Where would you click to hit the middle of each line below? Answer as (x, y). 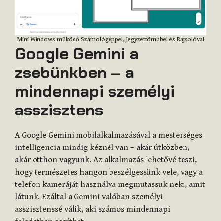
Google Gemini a (77, 54)
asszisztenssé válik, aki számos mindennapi (92, 209)
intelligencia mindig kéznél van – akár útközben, (102, 148)
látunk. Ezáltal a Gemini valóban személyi (89, 197)
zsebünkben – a (74, 73)
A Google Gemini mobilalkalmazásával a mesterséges (109, 135)
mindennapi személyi (95, 92)
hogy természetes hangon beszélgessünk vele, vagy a (109, 172)
